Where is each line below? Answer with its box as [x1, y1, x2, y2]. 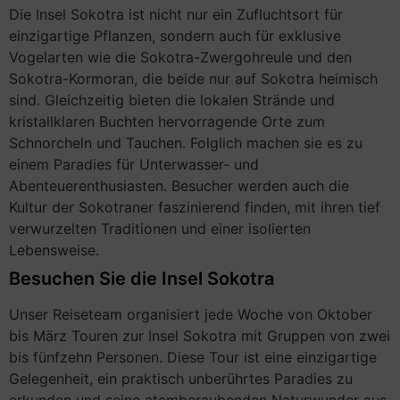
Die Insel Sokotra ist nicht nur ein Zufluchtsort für [9, 5, 343, 24]
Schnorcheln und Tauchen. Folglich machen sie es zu [9, 134, 362, 153]
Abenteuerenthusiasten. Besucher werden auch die [9, 177, 349, 196]
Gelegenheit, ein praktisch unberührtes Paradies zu [9, 370, 353, 388]
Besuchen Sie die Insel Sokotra [9, 268, 274, 290]
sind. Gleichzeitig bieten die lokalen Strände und [9, 91, 335, 110]
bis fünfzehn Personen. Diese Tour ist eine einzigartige [9, 348, 377, 367]
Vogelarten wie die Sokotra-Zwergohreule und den [9, 48, 352, 67]
